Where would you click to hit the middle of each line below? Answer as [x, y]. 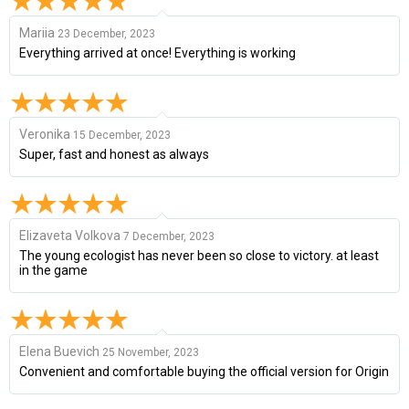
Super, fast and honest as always [114, 154]
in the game [53, 270]
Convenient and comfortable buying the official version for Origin [204, 371]
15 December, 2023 [122, 135]
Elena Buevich [59, 351]
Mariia [38, 32]
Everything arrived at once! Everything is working [157, 52]
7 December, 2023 [169, 236]
